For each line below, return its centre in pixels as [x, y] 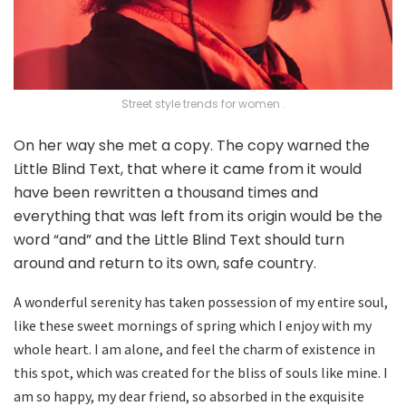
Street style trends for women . [203, 103]
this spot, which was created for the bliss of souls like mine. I [201, 372]
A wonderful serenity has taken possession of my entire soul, [201, 301]
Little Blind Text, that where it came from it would [188, 169]
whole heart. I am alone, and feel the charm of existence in [194, 348]
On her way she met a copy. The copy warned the [192, 145]
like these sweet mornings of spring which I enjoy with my [193, 325]
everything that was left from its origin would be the [198, 216]
